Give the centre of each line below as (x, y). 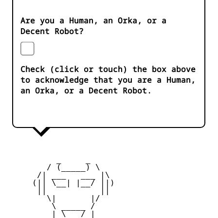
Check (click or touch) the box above (108, 69)
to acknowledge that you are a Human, (108, 80)
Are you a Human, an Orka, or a (93, 21)
